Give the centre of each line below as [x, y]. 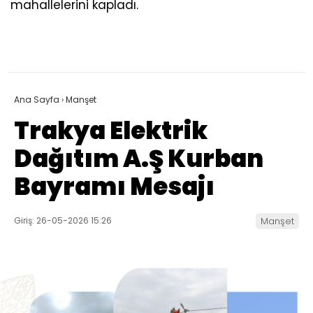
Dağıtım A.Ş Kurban [139, 158]
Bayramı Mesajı [114, 186]
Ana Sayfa [37, 99]
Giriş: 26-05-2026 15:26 [63, 220]
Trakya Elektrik [111, 130]
